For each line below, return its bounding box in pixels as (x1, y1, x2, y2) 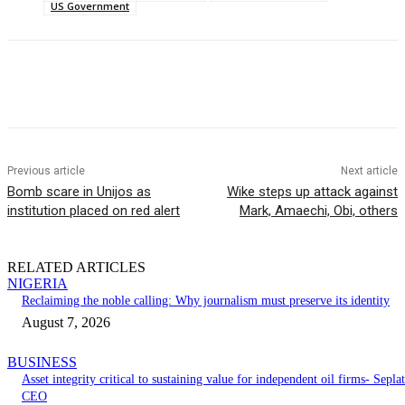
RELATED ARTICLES (7, 259, 146, 276)
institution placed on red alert (7, 202, 180, 220)
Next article (340, 165, 398, 178)
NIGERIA (7, 276, 68, 292)
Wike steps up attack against (226, 184, 398, 201)
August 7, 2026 (22, 315, 110, 331)
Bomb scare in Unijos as (7, 184, 151, 201)
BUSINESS (7, 354, 77, 371)
